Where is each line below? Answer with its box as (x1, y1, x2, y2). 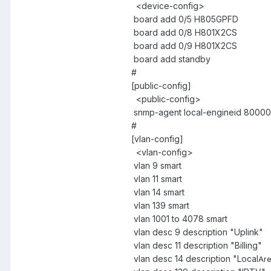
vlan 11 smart (131, 173, 182, 184)
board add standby (131, 53, 211, 64)
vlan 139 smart (131, 200, 189, 211)
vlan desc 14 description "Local (131, 253, 258, 264)
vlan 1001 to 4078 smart (131, 213, 227, 224)
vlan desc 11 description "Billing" (131, 240, 262, 250)
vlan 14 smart (131, 186, 184, 197)
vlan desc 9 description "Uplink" (131, 226, 263, 237)
